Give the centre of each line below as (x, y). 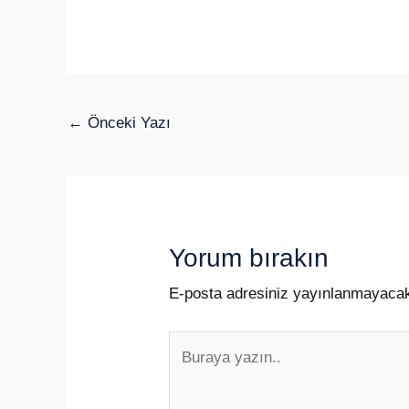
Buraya (193, 344)
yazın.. (192, 372)
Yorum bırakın (249, 258)
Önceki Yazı (127, 122)
